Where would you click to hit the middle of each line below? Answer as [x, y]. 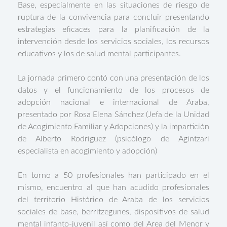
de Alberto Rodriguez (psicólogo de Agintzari [113, 139]
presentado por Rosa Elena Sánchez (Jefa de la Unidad [113, 115]
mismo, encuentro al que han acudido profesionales [113, 187]
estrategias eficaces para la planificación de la [113, 29]
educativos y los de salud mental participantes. [99, 54]
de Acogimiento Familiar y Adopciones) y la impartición [113, 127]
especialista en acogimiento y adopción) [87, 151]
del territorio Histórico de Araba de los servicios [113, 200]
